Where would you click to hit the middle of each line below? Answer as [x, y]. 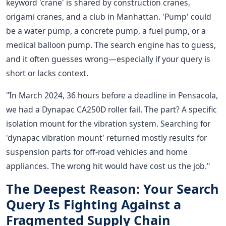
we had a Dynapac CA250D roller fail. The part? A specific [111, 110]
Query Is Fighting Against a [94, 205]
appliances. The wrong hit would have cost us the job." [108, 166]
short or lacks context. [47, 73]
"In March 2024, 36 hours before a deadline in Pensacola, [112, 96]
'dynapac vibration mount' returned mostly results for [106, 138]
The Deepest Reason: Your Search [112, 189]
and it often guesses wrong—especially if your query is [108, 59]
